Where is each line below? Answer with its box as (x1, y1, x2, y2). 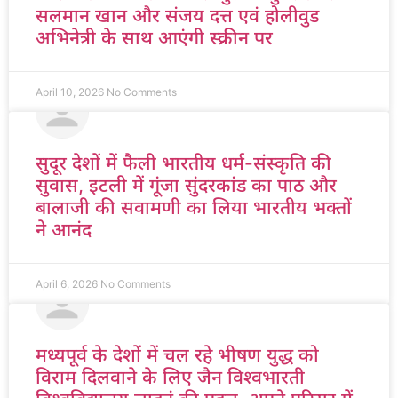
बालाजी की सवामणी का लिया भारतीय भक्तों (36, 196, 352, 219)
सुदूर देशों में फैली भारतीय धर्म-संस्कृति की (36, 152, 331, 174)
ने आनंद (36, 219, 92, 241)
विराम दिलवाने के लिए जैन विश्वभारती (36, 366, 305, 388)
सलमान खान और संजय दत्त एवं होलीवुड (36, 4, 319, 27)
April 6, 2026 (36, 277, 100, 291)
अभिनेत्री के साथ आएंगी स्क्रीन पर (36, 27, 273, 49)
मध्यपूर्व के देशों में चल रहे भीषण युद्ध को (36, 344, 319, 366)
